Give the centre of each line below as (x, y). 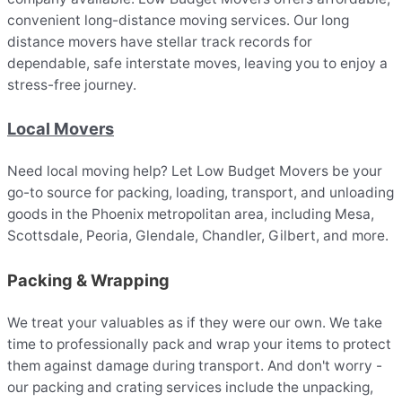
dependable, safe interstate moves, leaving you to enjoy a (197, 63)
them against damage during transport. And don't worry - (195, 365)
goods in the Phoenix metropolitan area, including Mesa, (191, 214)
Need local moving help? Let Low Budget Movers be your (195, 171)
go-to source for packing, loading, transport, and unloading (201, 193)
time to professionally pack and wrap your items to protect (199, 344)
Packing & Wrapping (88, 280)
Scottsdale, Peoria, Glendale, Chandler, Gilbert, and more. (198, 236)
